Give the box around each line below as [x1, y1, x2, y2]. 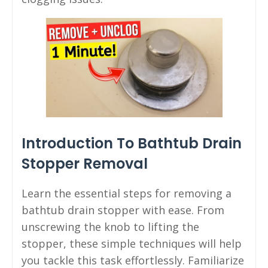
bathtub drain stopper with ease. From [22, 203, 224, 218]
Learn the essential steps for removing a [22, 186, 232, 201]
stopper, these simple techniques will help [22, 236, 242, 251]
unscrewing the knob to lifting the [22, 220, 199, 234]
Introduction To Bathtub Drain [22, 133, 242, 154]
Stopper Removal [22, 154, 148, 174]
